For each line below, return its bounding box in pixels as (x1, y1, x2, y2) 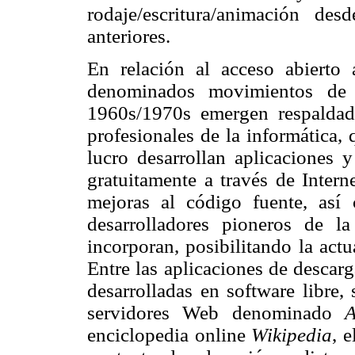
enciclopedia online (87, 323, 252, 345)
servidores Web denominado (87, 301, 345, 323)
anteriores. (87, 25, 170, 47)
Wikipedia (251, 323, 333, 345)
